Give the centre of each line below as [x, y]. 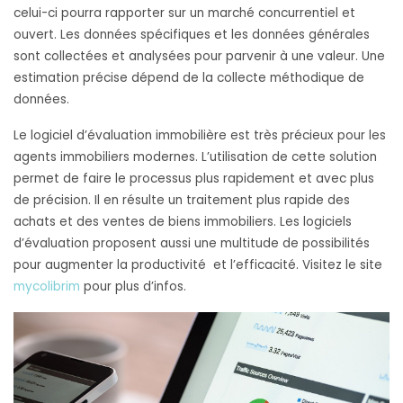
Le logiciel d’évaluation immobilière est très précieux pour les [200, 135]
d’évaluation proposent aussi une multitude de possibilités [192, 243]
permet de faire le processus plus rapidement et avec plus [194, 178]
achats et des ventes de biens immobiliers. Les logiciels [183, 221]
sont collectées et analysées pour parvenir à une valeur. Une [199, 56]
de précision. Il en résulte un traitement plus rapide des [182, 200]
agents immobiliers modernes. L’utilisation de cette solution [195, 157]
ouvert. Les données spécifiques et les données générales [192, 34]
